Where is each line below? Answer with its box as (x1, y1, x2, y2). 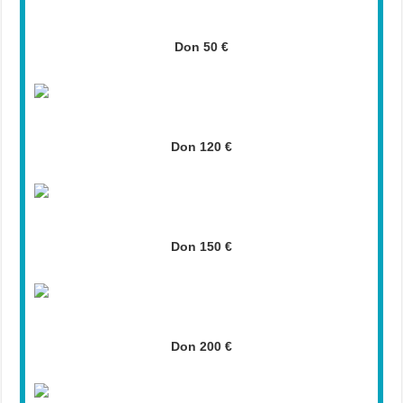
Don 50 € (174, 39, 228, 54)
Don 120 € (170, 139, 232, 154)
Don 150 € (170, 238, 232, 254)
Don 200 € (170, 338, 232, 354)
